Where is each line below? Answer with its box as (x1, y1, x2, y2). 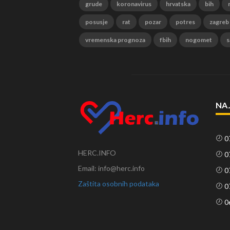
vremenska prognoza (85, 35, 145, 44)
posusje (85, 17, 108, 26)
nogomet (185, 35, 212, 44)
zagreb (209, 17, 229, 26)
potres (176, 17, 195, 26)
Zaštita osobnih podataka (78, 179, 159, 188)
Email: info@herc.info (78, 163, 145, 172)
